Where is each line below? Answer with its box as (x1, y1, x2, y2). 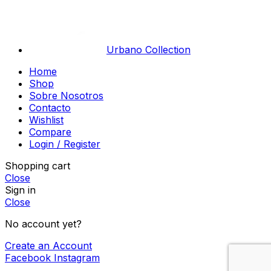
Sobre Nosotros (29, 90, 103, 102)
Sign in (5, 184, 36, 197)
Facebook (5, 252, 51, 264)
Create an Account (5, 240, 92, 252)
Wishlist (29, 114, 64, 126)
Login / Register (29, 138, 100, 151)
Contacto (29, 102, 71, 114)
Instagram (54, 252, 100, 264)
